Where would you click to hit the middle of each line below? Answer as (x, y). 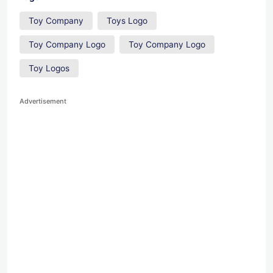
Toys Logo (127, 20)
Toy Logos (49, 68)
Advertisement (43, 101)
